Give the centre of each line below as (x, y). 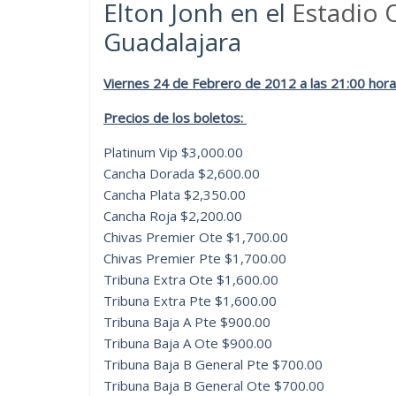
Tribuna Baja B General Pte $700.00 (213, 364)
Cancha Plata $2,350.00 (175, 194)
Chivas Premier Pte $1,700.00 (195, 258)
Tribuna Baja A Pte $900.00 (187, 321)
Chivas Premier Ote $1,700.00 (196, 236)
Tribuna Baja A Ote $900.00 (188, 343)
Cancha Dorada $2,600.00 (182, 173)
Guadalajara (172, 41)
